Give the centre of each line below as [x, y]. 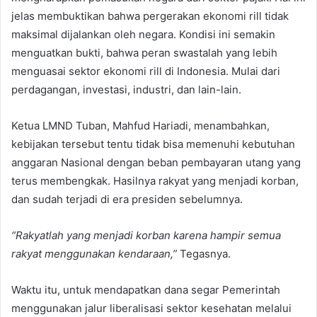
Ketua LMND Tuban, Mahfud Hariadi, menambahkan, [140, 125]
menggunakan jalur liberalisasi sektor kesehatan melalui [151, 308]
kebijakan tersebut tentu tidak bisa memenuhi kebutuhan [153, 144]
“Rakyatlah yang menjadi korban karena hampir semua [146, 235]
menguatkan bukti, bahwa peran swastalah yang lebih [144, 52]
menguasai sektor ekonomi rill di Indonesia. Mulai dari [146, 71]
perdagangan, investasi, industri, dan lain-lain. [126, 89]
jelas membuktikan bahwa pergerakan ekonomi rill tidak [150, 16]
